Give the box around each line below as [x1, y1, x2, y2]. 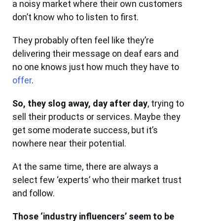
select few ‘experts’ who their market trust [12, 175, 182, 185]
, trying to [147, 98, 184, 109]
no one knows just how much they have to [12, 62, 180, 73]
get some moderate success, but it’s [12, 125, 158, 136]
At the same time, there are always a [12, 161, 159, 172]
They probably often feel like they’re [12, 35, 154, 46]
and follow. [12, 188, 55, 199]
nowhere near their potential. [12, 138, 127, 149]
